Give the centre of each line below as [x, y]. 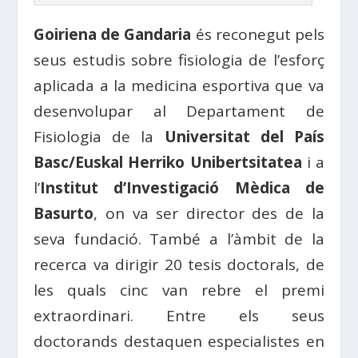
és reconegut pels [258, 35]
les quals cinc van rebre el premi [179, 290]
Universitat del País [244, 137]
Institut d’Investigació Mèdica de [182, 188]
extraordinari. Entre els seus [179, 316]
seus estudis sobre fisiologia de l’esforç [179, 60]
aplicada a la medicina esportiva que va [179, 86]
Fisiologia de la [99, 137]
